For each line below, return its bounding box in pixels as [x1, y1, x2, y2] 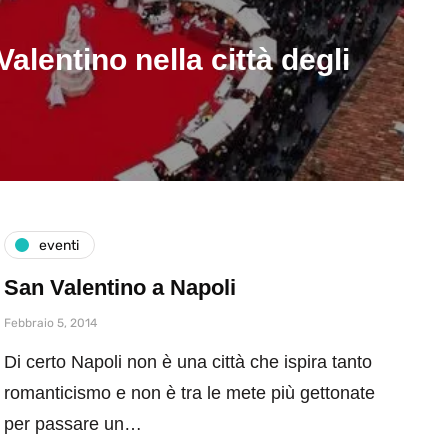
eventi [39, 236, 79, 254]
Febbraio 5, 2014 [4, 316, 97, 330]
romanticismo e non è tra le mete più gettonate [4, 383, 375, 403]
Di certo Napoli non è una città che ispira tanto [4, 352, 372, 372]
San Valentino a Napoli [4, 275, 236, 300]
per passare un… [4, 414, 142, 434]
